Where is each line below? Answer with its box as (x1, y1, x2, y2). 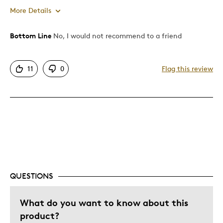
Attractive (20, 54, 50, 63)
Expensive (20, 106, 49, 114)
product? (20, 210, 59, 222)
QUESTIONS (10, 171, 53, 181)
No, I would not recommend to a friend (51, 31, 182, 40)
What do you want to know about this (20, 197, 188, 209)
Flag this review (162, 64, 213, 73)
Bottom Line (10, 31, 51, 40)
